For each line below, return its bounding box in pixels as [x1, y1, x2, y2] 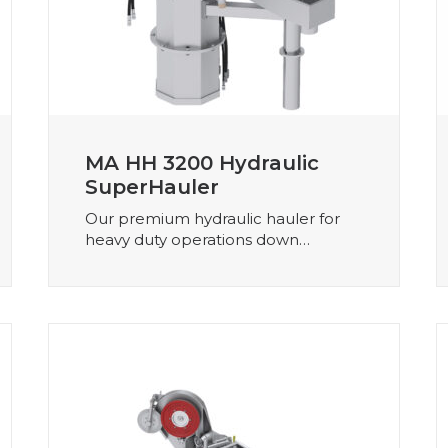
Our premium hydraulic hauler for [85, 208, 340, 228]
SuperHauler [85, 174, 219, 199]
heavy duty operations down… [85, 229, 310, 249]
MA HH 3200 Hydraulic [85, 150, 319, 175]
